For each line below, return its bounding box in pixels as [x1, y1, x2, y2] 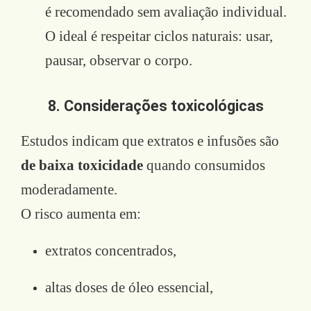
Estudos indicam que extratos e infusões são [21, 132, 279, 149]
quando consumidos [143, 156, 265, 174]
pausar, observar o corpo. [45, 51, 192, 69]
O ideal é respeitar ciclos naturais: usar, [45, 27, 273, 44]
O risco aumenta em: [21, 205, 141, 222]
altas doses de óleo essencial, [45, 278, 213, 296]
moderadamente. [21, 180, 117, 198]
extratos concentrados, [45, 242, 176, 259]
